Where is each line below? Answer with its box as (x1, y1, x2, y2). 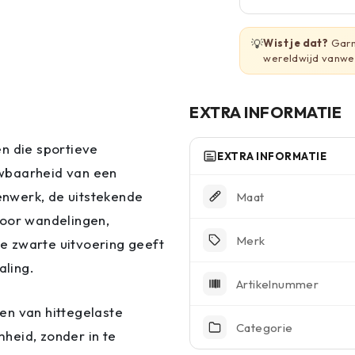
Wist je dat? (263, 36, 329, 49)
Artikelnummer (236, 276, 319, 292)
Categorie (236, 319, 293, 335)
